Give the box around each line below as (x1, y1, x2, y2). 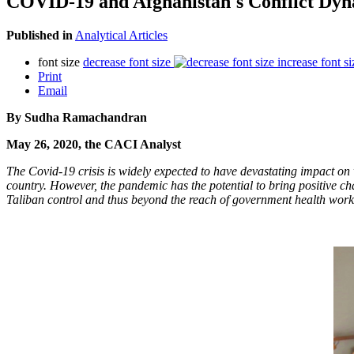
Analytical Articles (75, 28, 168, 42)
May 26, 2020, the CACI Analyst (6, 137, 181, 151)
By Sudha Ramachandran (6, 110, 147, 124)
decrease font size (83, 55, 171, 69)
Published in (6, 28, 73, 42)
